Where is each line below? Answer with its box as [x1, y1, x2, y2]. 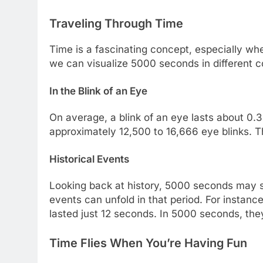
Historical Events [49, 153, 129, 166]
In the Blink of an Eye [49, 85, 147, 97]
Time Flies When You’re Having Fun [49, 235, 247, 250]
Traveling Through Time [49, 16, 183, 31]
